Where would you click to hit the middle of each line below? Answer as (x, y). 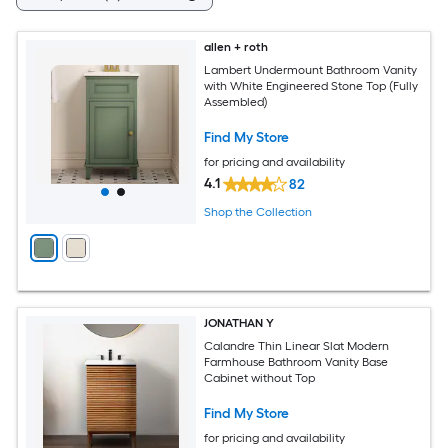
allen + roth (236, 47)
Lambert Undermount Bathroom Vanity (311, 69)
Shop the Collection (258, 212)
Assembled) (236, 101)
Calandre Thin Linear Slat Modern (297, 345)
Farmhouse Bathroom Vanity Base (296, 361)
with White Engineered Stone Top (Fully (311, 85)
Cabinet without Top (260, 377)
